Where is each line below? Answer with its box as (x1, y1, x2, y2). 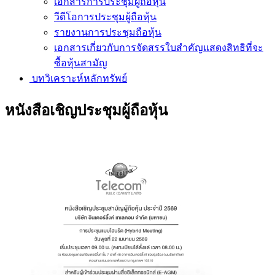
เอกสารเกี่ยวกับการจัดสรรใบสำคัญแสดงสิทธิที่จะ (54, 42, 263, 53)
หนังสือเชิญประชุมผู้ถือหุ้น (5, 102, 168, 118)
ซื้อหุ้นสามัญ (54, 58, 107, 68)
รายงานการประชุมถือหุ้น (54, 27, 161, 37)
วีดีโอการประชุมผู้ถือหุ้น (54, 12, 157, 22)
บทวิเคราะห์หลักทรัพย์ (29, 73, 127, 83)
